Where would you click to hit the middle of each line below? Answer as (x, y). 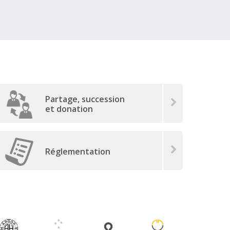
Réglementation (78, 151)
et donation (69, 109)
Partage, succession (85, 99)
